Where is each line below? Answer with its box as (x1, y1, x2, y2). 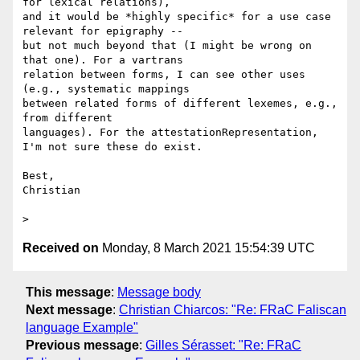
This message (26, 284, 111, 299)
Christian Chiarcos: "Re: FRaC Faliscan (119, 302, 346, 317)
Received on (22, 241, 99, 256)
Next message (26, 302, 112, 317)
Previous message (26, 337, 139, 352)
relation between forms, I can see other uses (22, 68, 305, 81)
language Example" (26, 320, 138, 334)
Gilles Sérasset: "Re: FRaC (145, 337, 301, 352)
